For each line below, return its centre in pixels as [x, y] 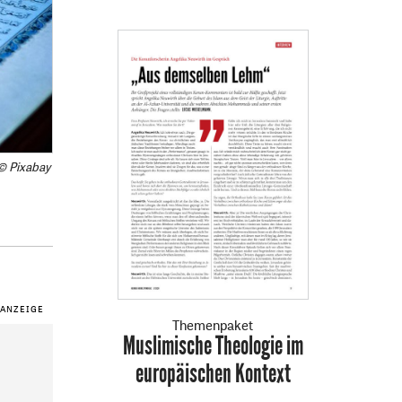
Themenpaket [213, 326]
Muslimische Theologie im [213, 346]
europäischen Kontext [213, 374]
